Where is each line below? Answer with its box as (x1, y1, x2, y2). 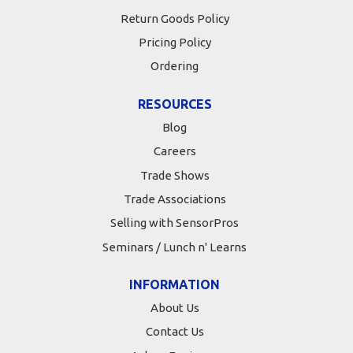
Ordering (150, 59, 199, 73)
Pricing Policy (138, 35, 211, 49)
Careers (153, 144, 196, 158)
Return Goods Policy (120, 11, 229, 25)
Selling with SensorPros (110, 216, 239, 230)
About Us (150, 301, 199, 315)
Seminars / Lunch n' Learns (102, 240, 247, 254)
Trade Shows (139, 168, 210, 182)
